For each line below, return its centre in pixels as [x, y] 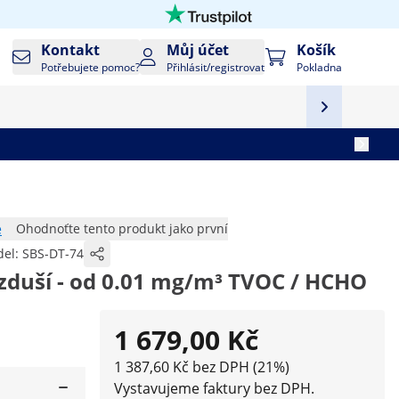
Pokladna [319, 67]
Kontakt [71, 50]
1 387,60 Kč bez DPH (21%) [202, 367]
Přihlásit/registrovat [216, 67]
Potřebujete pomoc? [91, 67]
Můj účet [198, 50]
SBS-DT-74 [53, 253]
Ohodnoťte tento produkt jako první [122, 228]
